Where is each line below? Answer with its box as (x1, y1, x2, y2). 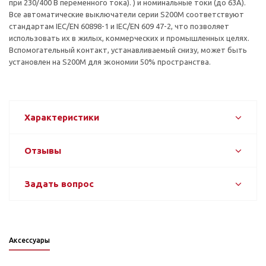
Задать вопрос (24, 178, 94, 189)
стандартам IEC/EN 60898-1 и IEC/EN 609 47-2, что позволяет (9, 21, 229, 30)
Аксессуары (9, 236, 50, 244)
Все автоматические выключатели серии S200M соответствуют (9, 9, 244, 18)
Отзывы (24, 145, 61, 156)
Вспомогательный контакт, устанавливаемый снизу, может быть (9, 45, 247, 54)
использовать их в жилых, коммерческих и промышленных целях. (9, 33, 249, 42)
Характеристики (24, 112, 99, 122)
